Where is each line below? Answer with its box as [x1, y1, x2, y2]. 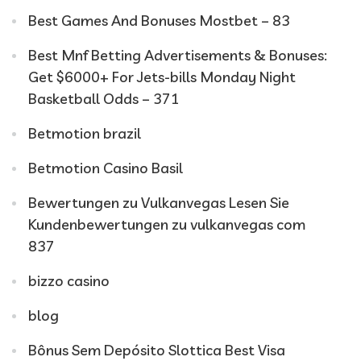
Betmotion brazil [28, 124, 141, 143]
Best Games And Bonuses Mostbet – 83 [28, 11, 290, 30]
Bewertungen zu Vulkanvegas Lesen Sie [28, 193, 289, 212]
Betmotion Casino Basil [28, 159, 183, 177]
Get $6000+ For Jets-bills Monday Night [28, 68, 296, 86]
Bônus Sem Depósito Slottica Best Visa [28, 341, 285, 359]
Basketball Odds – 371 [28, 89, 180, 108]
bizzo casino [28, 272, 110, 290]
